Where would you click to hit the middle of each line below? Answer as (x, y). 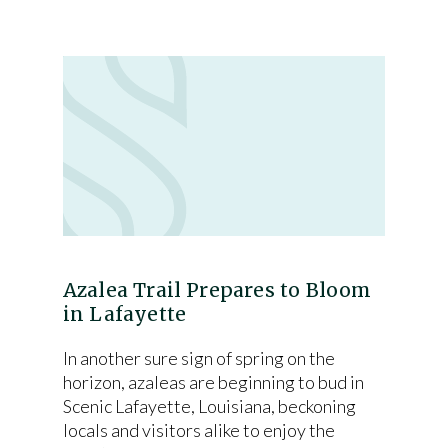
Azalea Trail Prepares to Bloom (217, 290)
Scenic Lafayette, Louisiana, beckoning (209, 406)
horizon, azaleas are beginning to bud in (213, 382)
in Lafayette (124, 314)
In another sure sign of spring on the (198, 358)
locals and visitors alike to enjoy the (198, 430)
